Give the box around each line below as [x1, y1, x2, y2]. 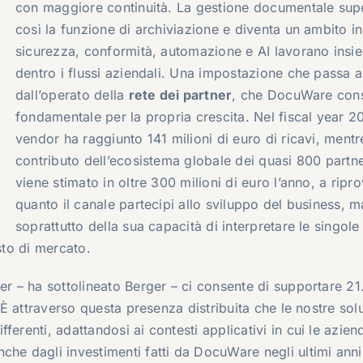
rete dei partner [128, 86, 233, 103]
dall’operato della [15, 86, 129, 103]
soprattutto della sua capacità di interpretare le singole [15, 217, 360, 234]
